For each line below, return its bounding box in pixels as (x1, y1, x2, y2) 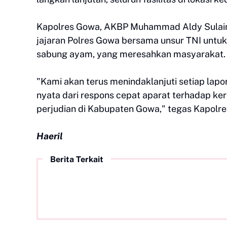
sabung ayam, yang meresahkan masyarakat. (36, 48, 225, 59)
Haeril (36, 130, 63, 141)
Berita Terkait (50, 154, 103, 164)
